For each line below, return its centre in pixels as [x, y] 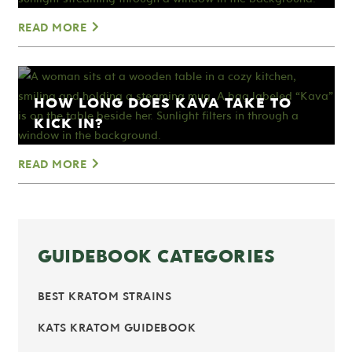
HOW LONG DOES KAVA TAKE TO [162, 102]
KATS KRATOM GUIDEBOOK [116, 328]
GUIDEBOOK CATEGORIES [156, 255]
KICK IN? [68, 122]
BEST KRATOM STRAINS [104, 296]
